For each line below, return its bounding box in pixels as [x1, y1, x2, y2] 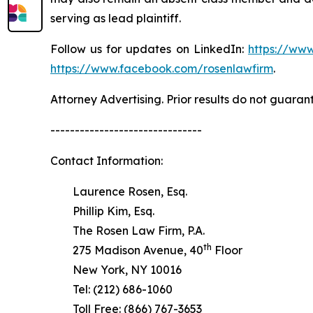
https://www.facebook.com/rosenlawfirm [50, 61, 273, 75]
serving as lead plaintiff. [50, 10, 181, 25]
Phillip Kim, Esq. [50, 203, 154, 218]
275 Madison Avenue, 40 [50, 242, 203, 257]
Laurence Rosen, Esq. [50, 184, 187, 198]
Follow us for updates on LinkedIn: [50, 41, 248, 56]
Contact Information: [50, 153, 163, 168]
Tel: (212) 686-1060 [50, 282, 173, 296]
